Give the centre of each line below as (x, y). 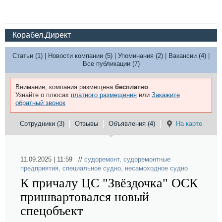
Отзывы (86, 124)
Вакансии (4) (187, 56)
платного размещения (104, 95)
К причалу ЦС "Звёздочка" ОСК (109, 183)
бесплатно (132, 87)
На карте (189, 124)
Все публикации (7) (111, 64)
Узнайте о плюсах (43, 95)
